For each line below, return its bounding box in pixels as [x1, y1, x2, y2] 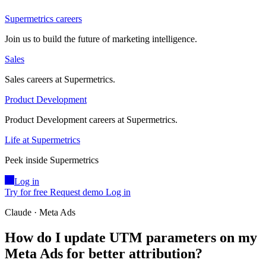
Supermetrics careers [5, 14, 82, 24]
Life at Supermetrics [5, 135, 80, 145]
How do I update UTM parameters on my [5, 230, 257, 246]
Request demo [50, 187, 103, 198]
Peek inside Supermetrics [5, 155, 99, 166]
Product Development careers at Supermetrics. [5, 115, 178, 125]
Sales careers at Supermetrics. [5, 74, 115, 85]
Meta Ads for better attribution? [5, 246, 202, 262]
